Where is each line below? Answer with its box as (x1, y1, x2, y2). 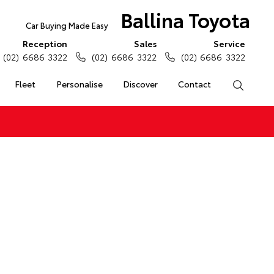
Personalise (56, 78, 103, 90)
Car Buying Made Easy (25, 20, 108, 31)
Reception (23, 37, 68, 50)
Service (213, 37, 245, 50)
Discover (122, 78, 158, 90)
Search (243, 78, 271, 90)
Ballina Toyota (120, 6, 250, 33)
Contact (178, 78, 212, 90)
